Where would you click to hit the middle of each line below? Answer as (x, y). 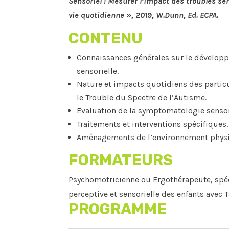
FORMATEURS (121, 160)
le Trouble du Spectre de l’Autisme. (142, 98)
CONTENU (106, 39)
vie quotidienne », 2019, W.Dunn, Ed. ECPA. (144, 15)
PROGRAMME (118, 209)
